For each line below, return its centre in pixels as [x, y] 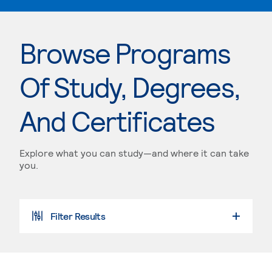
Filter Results [78, 216]
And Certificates [117, 120]
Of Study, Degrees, [130, 86]
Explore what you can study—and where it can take [134, 152]
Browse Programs [125, 52]
